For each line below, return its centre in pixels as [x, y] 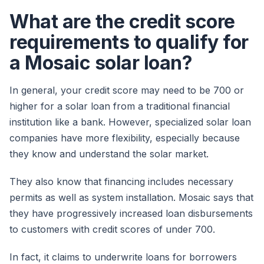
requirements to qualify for [129, 42]
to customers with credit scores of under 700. [114, 230]
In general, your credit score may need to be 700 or [127, 90]
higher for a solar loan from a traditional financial [120, 106]
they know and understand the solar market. [110, 154]
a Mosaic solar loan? [101, 63]
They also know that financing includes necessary [121, 182]
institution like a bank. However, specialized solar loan [130, 122]
